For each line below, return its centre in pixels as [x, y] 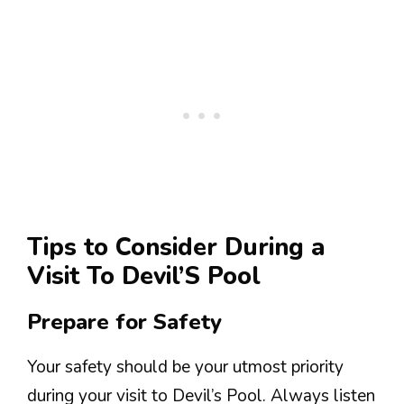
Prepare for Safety [124, 321]
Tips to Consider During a [176, 247]
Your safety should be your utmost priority [185, 367]
